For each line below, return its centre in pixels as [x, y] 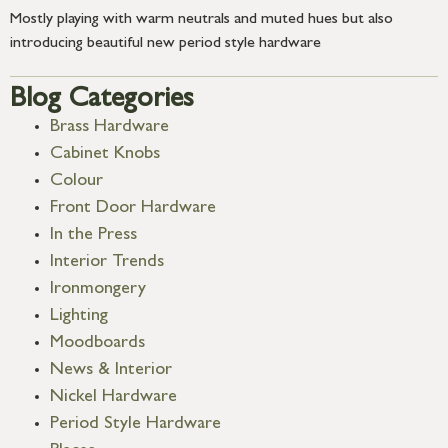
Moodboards [97, 343]
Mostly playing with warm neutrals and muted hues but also [201, 19]
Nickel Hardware [113, 397]
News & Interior [111, 370]
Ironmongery [98, 289]
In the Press [93, 235]
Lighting [79, 316]
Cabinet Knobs [105, 154]
